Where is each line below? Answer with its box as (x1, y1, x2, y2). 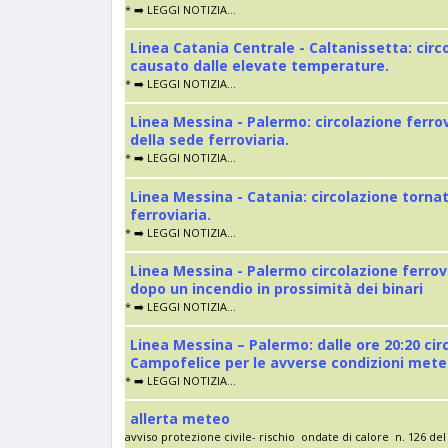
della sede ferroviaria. (130, 130, 289, 150)
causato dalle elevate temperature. (130, 56, 389, 76)
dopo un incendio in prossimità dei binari (130, 278, 423, 298)
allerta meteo (130, 409, 230, 429)
